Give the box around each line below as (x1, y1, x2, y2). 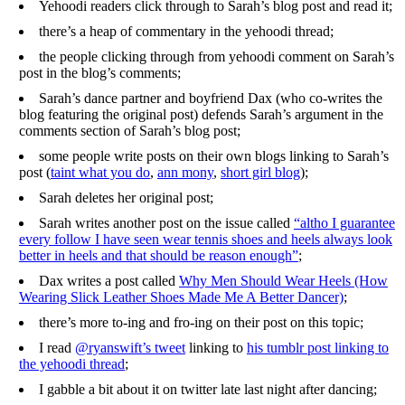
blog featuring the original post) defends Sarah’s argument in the (18, 107, 383, 123)
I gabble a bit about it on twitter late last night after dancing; (38, 381, 377, 398)
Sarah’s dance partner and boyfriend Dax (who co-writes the (38, 90, 382, 107)
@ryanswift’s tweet (74, 340, 185, 356)
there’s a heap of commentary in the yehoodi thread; (38, 24, 334, 40)
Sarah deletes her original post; (38, 190, 213, 206)
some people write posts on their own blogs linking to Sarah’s (38, 148, 389, 165)
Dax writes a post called (38, 273, 179, 289)
